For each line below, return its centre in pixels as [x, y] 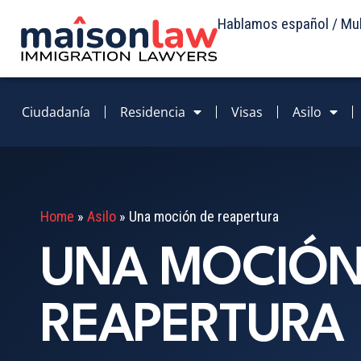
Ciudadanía [56, 112]
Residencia [153, 112]
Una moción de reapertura [204, 216]
